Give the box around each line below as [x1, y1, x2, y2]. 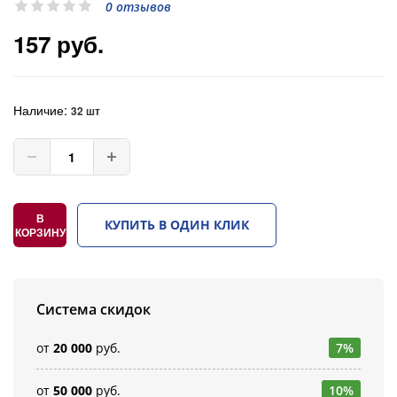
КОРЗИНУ [14, 223, 66, 240]
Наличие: [13, 100, 71, 119]
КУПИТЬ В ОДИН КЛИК [105, 215, 249, 233]
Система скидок [36, 299, 151, 319]
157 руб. [13, 27, 104, 60]
